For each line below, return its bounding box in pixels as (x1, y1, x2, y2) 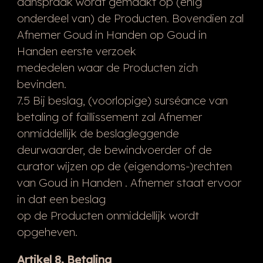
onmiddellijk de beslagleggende (16, 126, 179, 140)
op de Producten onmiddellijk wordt (16, 208, 199, 222)
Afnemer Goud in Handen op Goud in (16, 27, 207, 42)
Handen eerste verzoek (16, 43, 136, 58)
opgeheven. (16, 224, 77, 239)
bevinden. (16, 76, 66, 91)
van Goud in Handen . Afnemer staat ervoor (16, 175, 241, 190)
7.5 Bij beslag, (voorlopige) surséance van (16, 93, 228, 107)
